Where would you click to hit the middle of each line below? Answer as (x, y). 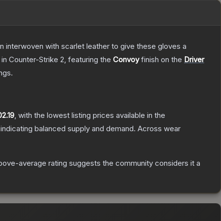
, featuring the (89, 60)
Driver (194, 60)
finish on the (162, 60)
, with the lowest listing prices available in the (90, 115)
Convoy (126, 60)
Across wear (159, 129)
